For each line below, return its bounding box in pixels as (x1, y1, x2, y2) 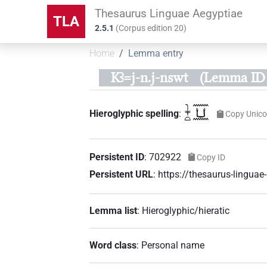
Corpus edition (119, 23, 175, 33)
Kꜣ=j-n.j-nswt (110, 69, 188, 86)
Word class (89, 239, 137, 251)
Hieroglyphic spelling (89, 108, 179, 120)
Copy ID (196, 152, 225, 162)
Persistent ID (89, 151, 145, 163)
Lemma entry (128, 48, 184, 60)
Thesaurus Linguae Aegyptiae (95, 6, 243, 20)
